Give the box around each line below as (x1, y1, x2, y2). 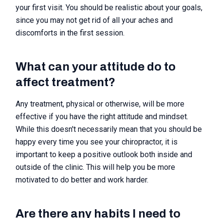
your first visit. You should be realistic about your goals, (16, 3, 202, 12)
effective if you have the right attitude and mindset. (16, 112, 188, 121)
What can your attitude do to (16, 60, 176, 73)
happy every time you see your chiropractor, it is (16, 137, 178, 146)
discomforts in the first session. (16, 28, 125, 37)
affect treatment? (16, 76, 115, 89)
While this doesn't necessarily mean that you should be (16, 125, 202, 134)
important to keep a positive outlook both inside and (16, 150, 192, 159)
